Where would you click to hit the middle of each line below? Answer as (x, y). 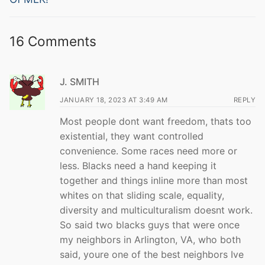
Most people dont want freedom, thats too (156, 121)
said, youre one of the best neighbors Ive (152, 254)
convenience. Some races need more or (148, 151)
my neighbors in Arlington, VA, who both (150, 239)
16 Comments (53, 41)
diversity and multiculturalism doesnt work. (156, 210)
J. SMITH (80, 81)
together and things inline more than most (154, 180)
